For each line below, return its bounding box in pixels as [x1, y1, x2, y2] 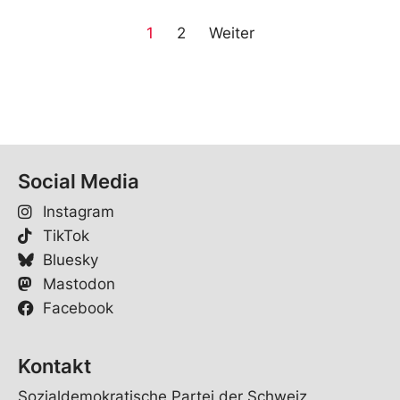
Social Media [18, 169, 139, 193]
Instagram [42, 202, 114, 221]
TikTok [42, 226, 89, 245]
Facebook [42, 298, 113, 317]
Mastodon [42, 274, 115, 293]
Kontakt [18, 354, 91, 378]
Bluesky [42, 250, 98, 269]
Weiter [208, 23, 254, 42]
